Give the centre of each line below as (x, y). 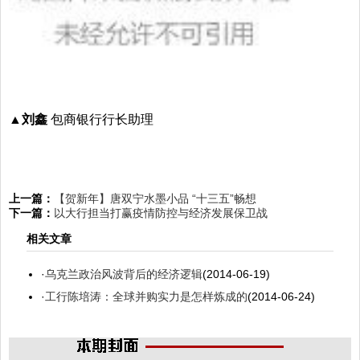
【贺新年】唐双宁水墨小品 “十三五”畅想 (155, 198)
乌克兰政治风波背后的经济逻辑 (124, 274)
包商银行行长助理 (100, 119)
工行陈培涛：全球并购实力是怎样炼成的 (146, 297)
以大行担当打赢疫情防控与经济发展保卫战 (161, 213)
